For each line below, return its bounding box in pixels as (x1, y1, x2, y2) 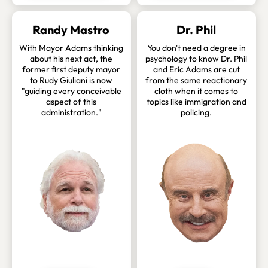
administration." (41, 107, 102, 118)
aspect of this (46, 96, 97, 108)
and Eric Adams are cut (153, 64, 240, 75)
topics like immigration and (146, 96, 246, 108)
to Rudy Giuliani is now (30, 75, 113, 86)
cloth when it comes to (154, 86, 239, 97)
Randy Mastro (33, 22, 110, 38)
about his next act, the (30, 53, 113, 65)
